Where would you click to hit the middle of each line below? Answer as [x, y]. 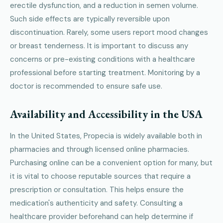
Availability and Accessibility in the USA [106, 114]
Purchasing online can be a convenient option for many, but [111, 163]
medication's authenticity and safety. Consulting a [96, 203]
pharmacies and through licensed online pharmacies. [100, 150]
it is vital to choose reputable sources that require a [100, 176]
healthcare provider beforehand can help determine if [102, 217]
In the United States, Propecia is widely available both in [106, 136]
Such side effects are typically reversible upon [90, 19]
